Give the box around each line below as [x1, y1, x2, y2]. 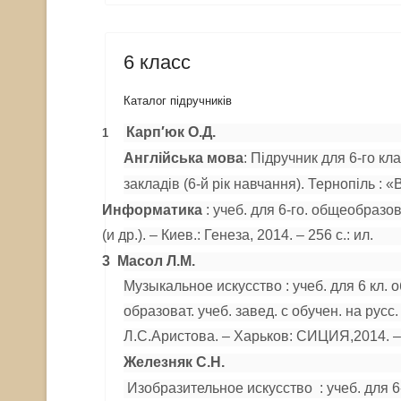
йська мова [162, 150, 243, 166]
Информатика [102, 202, 202, 218]
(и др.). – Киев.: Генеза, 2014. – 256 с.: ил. [102, 227, 373, 243]
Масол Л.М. [117, 253, 195, 269]
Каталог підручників [124, 94, 232, 107]
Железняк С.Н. [124, 354, 225, 370]
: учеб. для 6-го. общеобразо [202, 202, 394, 218]
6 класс [124, 51, 191, 73]
